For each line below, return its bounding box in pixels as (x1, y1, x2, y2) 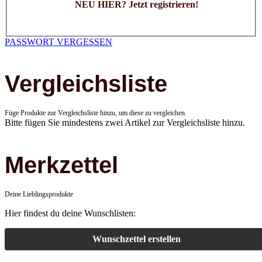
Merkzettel (5, 152, 118, 178)
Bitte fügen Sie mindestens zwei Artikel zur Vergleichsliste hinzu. (5, 118, 245, 128)
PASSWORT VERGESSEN (5, 36, 112, 47)
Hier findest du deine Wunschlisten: (5, 208, 136, 219)
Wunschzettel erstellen (92, 234, 181, 244)
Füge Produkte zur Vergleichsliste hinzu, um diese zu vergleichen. (5, 109, 187, 118)
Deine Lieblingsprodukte (5, 190, 73, 199)
